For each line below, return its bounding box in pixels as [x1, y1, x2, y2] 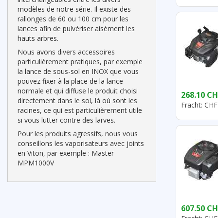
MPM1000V [18, 158, 54, 167]
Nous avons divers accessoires [18, 47, 115, 56]
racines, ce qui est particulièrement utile [18, 106, 142, 115]
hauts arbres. [18, 34, 58, 43]
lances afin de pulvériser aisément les [18, 24, 135, 33]
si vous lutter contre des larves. [18, 115, 115, 125]
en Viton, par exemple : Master [18, 148, 114, 158]
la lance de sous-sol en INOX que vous [18, 67, 139, 76]
